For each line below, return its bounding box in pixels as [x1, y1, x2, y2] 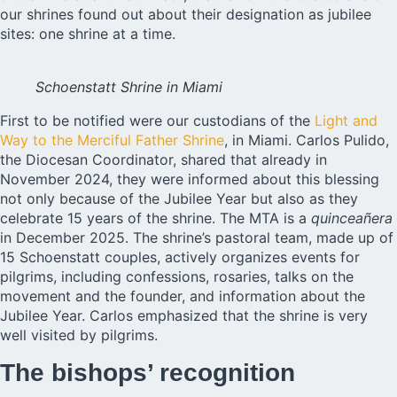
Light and [315, 112, 378, 130]
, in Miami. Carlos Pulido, [224, 131, 389, 150]
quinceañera [311, 209, 393, 228]
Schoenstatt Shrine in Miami [35, 78, 222, 97]
